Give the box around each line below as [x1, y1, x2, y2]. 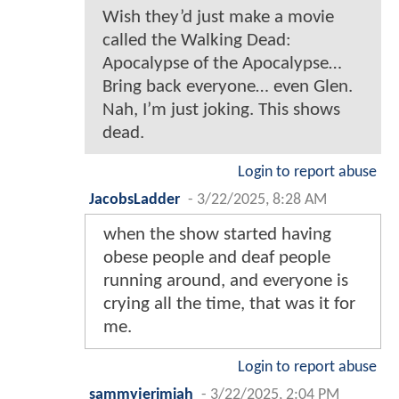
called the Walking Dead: [102, 30, 291, 50]
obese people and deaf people [103, 248, 330, 267]
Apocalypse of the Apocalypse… [102, 53, 342, 73]
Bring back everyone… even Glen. [102, 77, 353, 96]
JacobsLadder [89, 191, 180, 208]
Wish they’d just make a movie [102, 7, 334, 27]
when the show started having [103, 224, 331, 244]
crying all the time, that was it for [103, 294, 355, 313]
